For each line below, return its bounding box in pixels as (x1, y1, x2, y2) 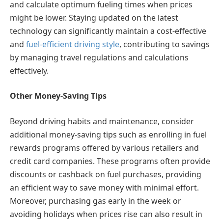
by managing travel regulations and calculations (10, 52, 189, 63)
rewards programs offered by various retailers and (10, 142, 199, 153)
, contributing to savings (119, 38, 210, 50)
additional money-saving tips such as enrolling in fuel (10, 129, 207, 140)
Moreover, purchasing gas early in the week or (10, 195, 181, 206)
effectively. (10, 65, 49, 76)
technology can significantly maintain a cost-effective (10, 25, 206, 36)
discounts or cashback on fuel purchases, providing (10, 168, 201, 180)
